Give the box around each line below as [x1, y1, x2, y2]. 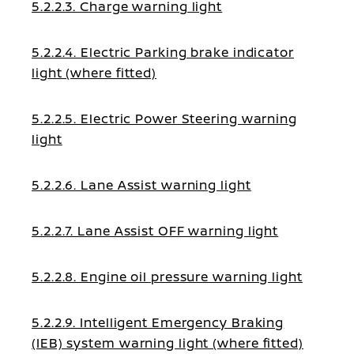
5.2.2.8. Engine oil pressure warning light [32, 268, 303, 285]
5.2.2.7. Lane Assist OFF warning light [32, 222, 279, 239]
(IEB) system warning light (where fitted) [32, 334, 303, 352]
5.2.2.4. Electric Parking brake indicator [32, 43, 294, 61]
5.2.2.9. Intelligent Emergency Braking [32, 314, 284, 331]
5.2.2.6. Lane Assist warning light [32, 176, 251, 194]
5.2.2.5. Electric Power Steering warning [32, 110, 297, 127]
